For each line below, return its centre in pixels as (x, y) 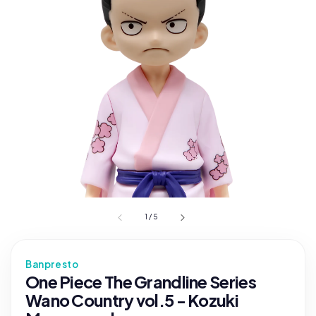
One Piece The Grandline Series (141, 282)
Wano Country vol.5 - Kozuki (132, 300)
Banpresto (52, 264)
